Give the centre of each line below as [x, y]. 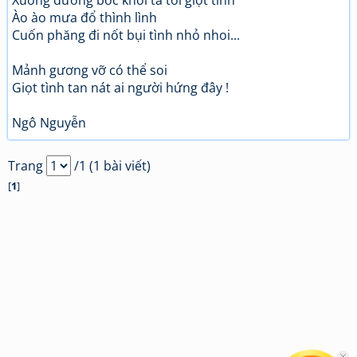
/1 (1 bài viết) [111, 166]
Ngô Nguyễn [49, 123]
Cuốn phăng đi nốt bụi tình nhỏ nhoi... [126, 35]
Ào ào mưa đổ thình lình [84, 18]
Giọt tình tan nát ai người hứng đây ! [120, 88]
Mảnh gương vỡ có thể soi [90, 70]
